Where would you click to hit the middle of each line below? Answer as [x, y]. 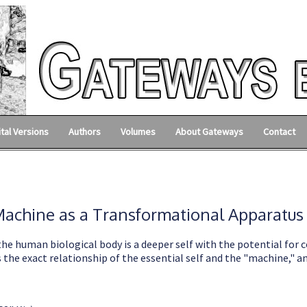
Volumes [138, 132]
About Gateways [209, 132]
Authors [85, 132]
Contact [279, 132]
